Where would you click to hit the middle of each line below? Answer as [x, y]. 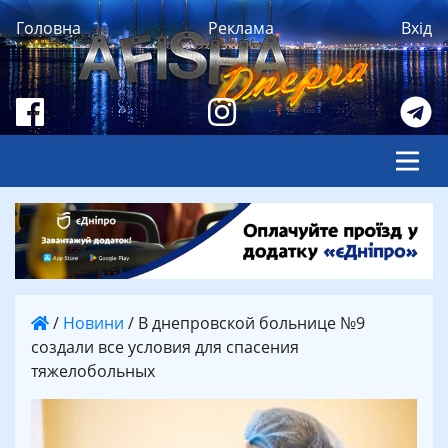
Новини [93, 322]
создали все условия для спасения [165, 346]
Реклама [241, 28]
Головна [48, 28]
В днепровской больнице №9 [251, 322]
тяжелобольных [93, 370]
